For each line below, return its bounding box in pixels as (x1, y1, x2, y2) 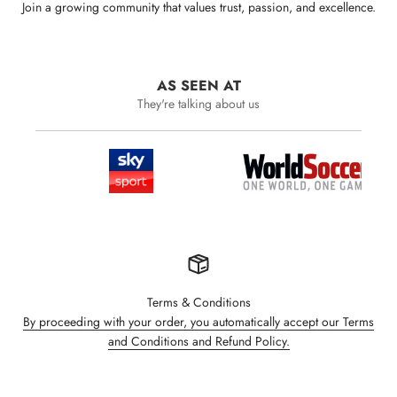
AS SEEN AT (156, 75, 241, 96)
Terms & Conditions (146, 293, 251, 311)
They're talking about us (137, 95, 260, 113)
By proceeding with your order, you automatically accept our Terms (23, 313, 374, 331)
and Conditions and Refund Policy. (107, 332, 290, 350)
